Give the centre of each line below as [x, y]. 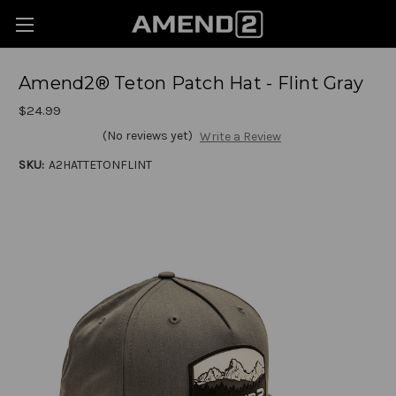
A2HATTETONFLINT [100, 165]
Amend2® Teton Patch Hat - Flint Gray [191, 84]
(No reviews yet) [148, 136]
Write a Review [240, 137]
